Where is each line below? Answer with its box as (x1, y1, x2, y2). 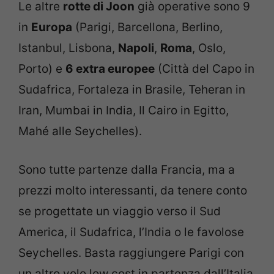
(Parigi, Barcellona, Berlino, (72, 20, 223, 35)
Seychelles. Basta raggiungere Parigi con (18, 245, 244, 260)
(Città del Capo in (155, 62, 254, 76)
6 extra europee (65, 62, 155, 76)
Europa (31, 20, 72, 35)
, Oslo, (192, 41, 226, 56)
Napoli (118, 41, 154, 56)
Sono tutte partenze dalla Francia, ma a (18, 162, 235, 177)
